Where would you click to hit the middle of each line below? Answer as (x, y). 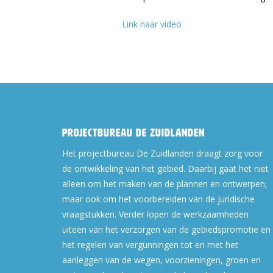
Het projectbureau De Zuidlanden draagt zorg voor (162, 153)
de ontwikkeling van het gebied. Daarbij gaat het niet (165, 168)
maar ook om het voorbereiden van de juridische (158, 199)
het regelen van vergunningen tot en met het (150, 245)
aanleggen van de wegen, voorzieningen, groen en (161, 260)
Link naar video (151, 24)
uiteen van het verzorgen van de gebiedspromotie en (166, 229)
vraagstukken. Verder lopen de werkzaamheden (155, 214)
